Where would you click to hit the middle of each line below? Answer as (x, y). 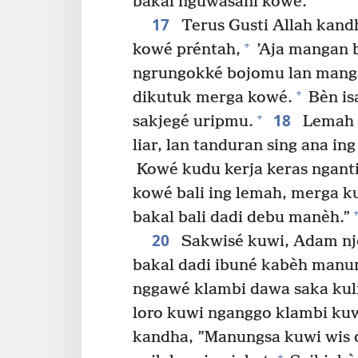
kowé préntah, (187, 50)
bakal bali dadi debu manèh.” (241, 217)
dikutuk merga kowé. (213, 97)
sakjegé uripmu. (193, 121)
